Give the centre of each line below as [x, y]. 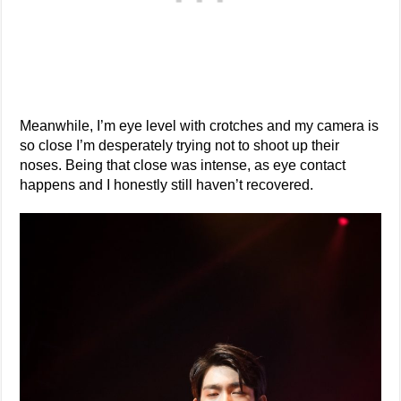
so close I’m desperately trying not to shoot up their [180, 145]
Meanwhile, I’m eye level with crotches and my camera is [200, 125]
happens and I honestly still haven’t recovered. [167, 184]
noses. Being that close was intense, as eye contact [183, 165]
